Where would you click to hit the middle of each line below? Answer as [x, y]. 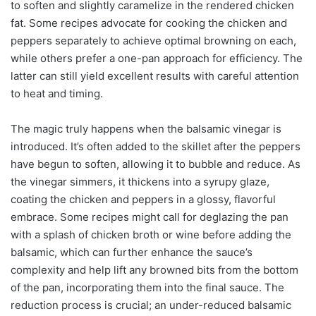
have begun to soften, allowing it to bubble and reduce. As [156, 164]
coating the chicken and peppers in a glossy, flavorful [143, 199]
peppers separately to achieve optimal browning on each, [153, 40]
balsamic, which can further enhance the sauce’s [132, 252]
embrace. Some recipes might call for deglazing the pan [150, 217]
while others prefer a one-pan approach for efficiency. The [157, 58]
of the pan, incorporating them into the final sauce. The [147, 287]
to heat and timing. [57, 93]
